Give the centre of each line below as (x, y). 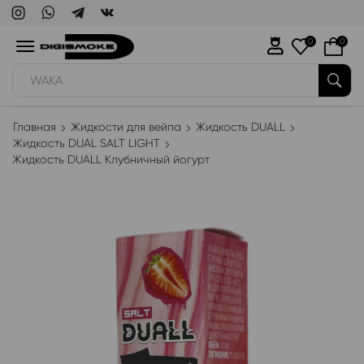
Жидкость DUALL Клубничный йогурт (111, 160)
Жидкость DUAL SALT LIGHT (87, 143)
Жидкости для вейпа (126, 127)
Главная (35, 127)
